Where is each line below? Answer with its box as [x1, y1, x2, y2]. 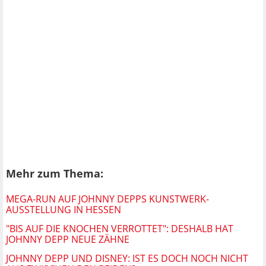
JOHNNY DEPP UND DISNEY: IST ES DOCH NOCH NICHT [6, 251, 248, 265]
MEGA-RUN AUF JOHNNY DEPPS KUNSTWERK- [6, 192, 209, 205]
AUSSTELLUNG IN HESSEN [6, 202, 121, 216]
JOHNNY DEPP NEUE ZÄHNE [6, 232, 129, 246]
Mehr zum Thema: [6, 166, 103, 181]
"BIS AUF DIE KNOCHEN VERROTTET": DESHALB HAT [6, 221, 233, 235]
